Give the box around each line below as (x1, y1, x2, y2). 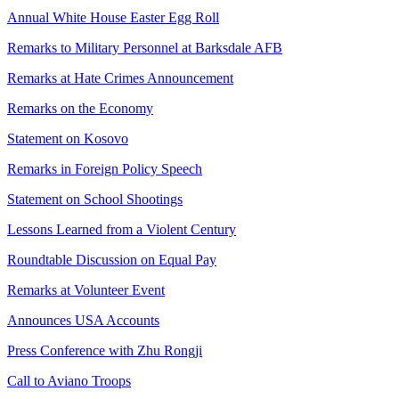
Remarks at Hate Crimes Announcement (7, 69, 233, 85)
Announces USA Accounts (7, 312, 159, 328)
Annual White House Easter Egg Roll (7, 9, 219, 25)
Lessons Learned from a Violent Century (7, 221, 236, 237)
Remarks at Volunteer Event (7, 281, 165, 297)
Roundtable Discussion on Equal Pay (7, 251, 216, 267)
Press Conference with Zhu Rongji (7, 342, 202, 358)
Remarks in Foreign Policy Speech (7, 160, 202, 176)
